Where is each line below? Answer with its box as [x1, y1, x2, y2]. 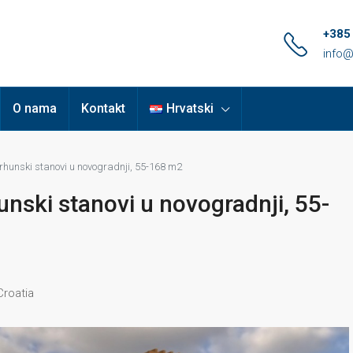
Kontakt [81, 101, 125, 116]
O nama [13, 101, 57, 116]
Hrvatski [165, 101, 214, 116]
